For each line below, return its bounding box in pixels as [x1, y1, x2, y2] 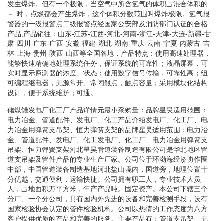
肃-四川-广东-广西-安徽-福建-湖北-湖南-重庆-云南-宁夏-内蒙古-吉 [7, 39, 210, 47]
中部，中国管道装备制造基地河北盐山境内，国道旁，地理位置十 [7, 165, 208, 173]
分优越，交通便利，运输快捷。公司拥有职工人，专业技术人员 [7, 175, 201, 183]
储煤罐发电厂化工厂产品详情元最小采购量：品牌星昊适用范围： [7, 106, 208, 114]
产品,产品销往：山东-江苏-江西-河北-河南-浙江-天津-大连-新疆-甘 [7, 29, 211, 37]
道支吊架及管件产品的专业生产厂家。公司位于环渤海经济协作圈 [7, 155, 208, 163]
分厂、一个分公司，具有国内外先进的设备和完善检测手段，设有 [7, 194, 208, 203]
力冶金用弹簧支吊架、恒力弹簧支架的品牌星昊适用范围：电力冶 [7, 125, 208, 134]
